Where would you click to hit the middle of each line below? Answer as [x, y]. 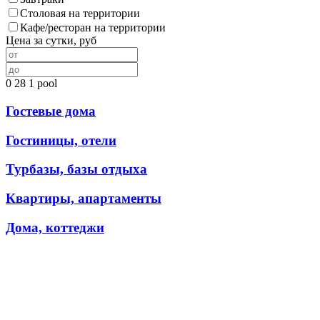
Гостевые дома [51, 111]
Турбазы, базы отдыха [76, 169]
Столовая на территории [80, 14]
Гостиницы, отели [61, 140]
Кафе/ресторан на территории [93, 28]
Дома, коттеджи [55, 227]
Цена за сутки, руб [51, 41]
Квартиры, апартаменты [84, 199]
